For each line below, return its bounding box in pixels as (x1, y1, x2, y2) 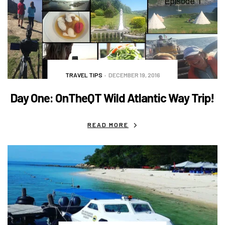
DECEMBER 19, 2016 (108, 71, 160, 79)
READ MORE (87, 121, 129, 129)
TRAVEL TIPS (65, 71, 102, 79)
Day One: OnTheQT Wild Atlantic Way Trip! (11, 90, 214, 105)
